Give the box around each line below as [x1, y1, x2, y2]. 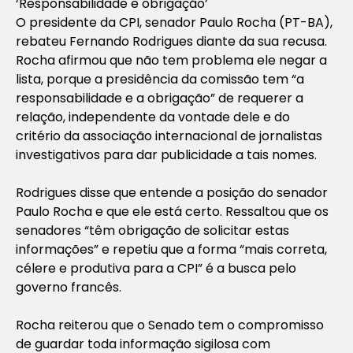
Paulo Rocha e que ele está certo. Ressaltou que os [16, 202, 329, 221]
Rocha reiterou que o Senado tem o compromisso [16, 315, 324, 334]
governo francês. [16, 277, 121, 296]
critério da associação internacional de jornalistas [16, 126, 322, 145]
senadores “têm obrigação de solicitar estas [16, 221, 289, 240]
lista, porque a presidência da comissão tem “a [16, 69, 304, 88]
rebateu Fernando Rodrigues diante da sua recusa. [16, 32, 327, 50]
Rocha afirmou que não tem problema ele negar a [16, 50, 327, 69]
